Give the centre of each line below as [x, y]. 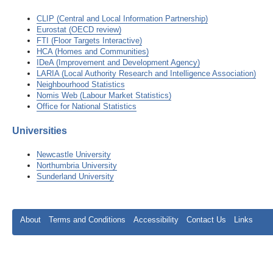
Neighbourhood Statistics [81, 85]
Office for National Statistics [87, 107]
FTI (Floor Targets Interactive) [89, 41]
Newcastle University [74, 154]
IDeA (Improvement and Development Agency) [118, 63]
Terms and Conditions [87, 219]
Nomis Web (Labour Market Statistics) [104, 96]
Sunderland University [75, 176]
